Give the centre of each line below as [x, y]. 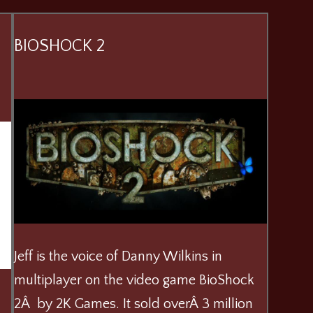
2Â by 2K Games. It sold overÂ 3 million [134, 304]
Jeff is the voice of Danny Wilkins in [118, 256]
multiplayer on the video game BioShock [134, 280]
